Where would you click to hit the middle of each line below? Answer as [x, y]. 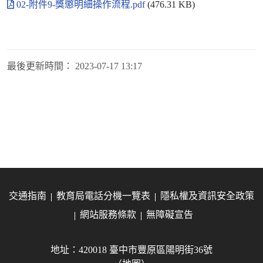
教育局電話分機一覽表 [103, 196]
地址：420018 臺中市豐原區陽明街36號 [131, 250]
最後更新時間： [40, 66]
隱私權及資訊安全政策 [207, 196]
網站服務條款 [108, 215]
